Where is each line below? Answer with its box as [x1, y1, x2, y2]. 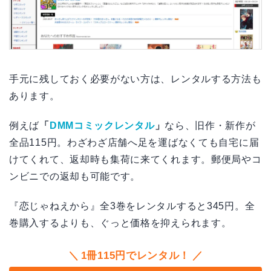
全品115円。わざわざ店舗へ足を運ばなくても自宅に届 [9, 137, 260, 148]
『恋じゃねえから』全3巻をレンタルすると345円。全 [9, 201, 255, 212]
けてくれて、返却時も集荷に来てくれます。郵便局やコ [9, 154, 262, 165]
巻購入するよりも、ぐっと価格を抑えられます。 [9, 218, 232, 229]
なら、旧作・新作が [165, 120, 256, 131]
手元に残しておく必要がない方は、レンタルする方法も [9, 74, 262, 85]
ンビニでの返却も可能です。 [9, 171, 141, 182]
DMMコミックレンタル [49, 120, 155, 131]
